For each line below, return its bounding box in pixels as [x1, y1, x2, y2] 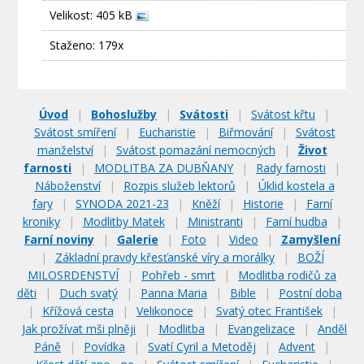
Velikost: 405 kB [50, 7, 136, 23]
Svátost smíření [33, 124, 116, 140]
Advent [279, 339, 315, 354]
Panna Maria [141, 285, 207, 301]
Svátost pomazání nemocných [115, 142, 275, 158]
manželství [37, 142, 93, 158]
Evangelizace [227, 321, 295, 336]
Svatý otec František [215, 303, 323, 318]
